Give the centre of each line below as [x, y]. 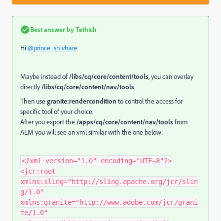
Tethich [85, 29]
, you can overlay [171, 76]
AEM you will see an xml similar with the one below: [92, 132]
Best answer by [52, 29]
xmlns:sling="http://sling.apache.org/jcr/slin [109, 182]
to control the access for [149, 101]
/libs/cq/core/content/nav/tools [88, 87]
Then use [34, 101]
